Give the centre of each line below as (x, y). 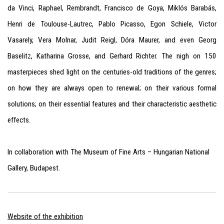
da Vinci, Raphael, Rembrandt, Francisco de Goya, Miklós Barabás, (112, 8)
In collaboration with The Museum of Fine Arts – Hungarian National (108, 152)
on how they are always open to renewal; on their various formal (112, 88)
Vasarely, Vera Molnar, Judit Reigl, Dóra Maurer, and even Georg (112, 40)
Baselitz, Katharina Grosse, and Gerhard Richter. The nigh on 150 (112, 56)
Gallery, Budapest (33, 168)
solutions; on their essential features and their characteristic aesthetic (112, 104)
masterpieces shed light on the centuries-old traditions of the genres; (112, 72)
